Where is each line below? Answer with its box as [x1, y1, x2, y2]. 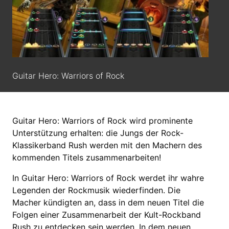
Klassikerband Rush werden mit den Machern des [12, 140, 202, 150]
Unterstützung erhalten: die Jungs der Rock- [12, 127, 184, 138]
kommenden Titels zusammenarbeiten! [12, 152, 161, 163]
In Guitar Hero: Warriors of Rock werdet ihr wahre [12, 172, 204, 183]
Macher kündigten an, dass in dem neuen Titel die [12, 197, 204, 208]
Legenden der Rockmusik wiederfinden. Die [12, 185, 180, 195]
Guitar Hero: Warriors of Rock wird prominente [12, 115, 193, 126]
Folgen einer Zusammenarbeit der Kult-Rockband [12, 209, 201, 220]
